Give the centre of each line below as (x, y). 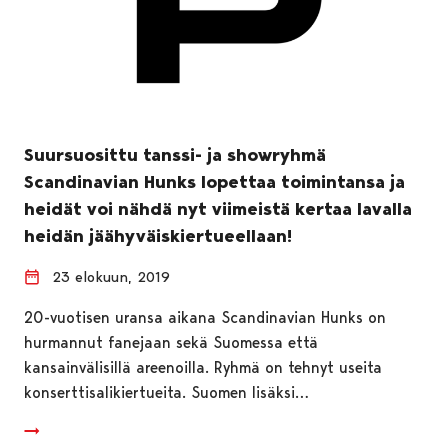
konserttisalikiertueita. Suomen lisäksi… (166, 392)
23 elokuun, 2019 (111, 276)
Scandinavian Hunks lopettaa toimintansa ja (214, 181)
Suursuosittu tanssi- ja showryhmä (175, 154)
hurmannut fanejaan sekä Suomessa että (171, 342)
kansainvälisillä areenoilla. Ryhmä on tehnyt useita (203, 367)
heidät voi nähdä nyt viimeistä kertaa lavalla (218, 208)
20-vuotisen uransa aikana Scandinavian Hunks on (205, 317)
